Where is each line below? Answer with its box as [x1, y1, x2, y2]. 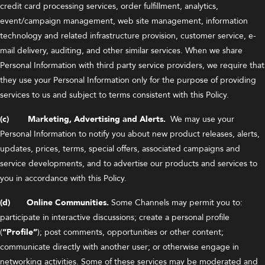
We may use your [170, 114, 234, 125]
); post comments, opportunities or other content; [37, 227, 224, 238]
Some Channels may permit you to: [109, 197, 243, 208]
